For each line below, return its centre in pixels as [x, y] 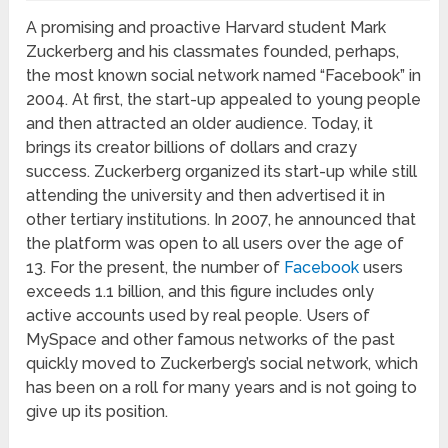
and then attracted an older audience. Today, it [200, 123]
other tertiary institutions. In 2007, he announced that [221, 219]
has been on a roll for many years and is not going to [222, 387]
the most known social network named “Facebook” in [224, 75]
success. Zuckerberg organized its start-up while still [222, 171]
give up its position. [97, 411]
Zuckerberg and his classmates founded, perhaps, [213, 51]
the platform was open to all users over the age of [215, 243]
